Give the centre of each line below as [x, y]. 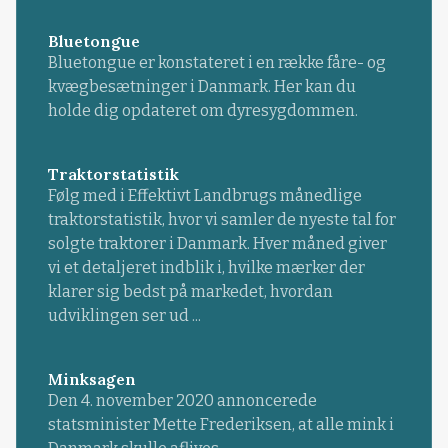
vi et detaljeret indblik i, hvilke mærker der [206, 267]
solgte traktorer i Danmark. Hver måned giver [217, 243]
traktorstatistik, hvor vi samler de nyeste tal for [221, 219]
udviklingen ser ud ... [124, 315]
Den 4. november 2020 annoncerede [182, 400]
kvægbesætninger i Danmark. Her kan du [201, 86]
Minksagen [91, 378]
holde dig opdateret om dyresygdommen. [202, 110]
